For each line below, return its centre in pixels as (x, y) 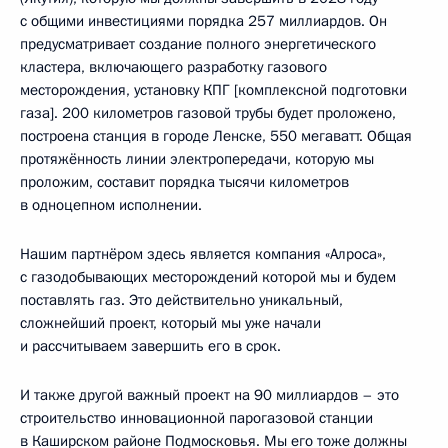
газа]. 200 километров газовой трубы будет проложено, (208, 112)
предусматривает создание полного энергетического (198, 43)
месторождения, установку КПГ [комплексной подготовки (213, 89)
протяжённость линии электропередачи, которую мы (197, 158)
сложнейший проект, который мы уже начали (170, 322)
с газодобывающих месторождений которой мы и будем (208, 276)
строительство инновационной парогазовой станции (196, 417)
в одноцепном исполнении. (111, 204)
